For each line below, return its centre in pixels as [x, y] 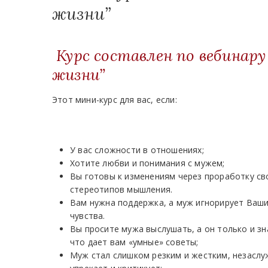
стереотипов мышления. [121, 189]
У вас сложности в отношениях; [137, 150]
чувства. [88, 216]
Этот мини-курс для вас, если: [115, 100]
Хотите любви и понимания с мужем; [147, 163]
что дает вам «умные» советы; [134, 242]
